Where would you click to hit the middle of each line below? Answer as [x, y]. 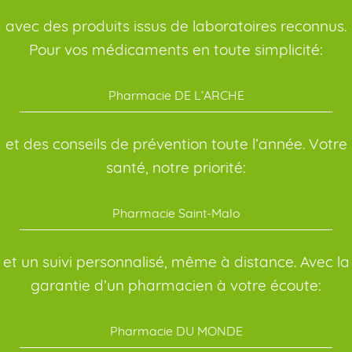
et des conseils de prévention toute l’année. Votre [176, 144]
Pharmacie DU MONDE [176, 331]
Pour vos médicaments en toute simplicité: [176, 50]
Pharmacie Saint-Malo [176, 213]
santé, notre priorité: [176, 168]
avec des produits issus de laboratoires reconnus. [176, 26]
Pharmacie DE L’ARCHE [176, 95]
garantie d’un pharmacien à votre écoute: [176, 286]
